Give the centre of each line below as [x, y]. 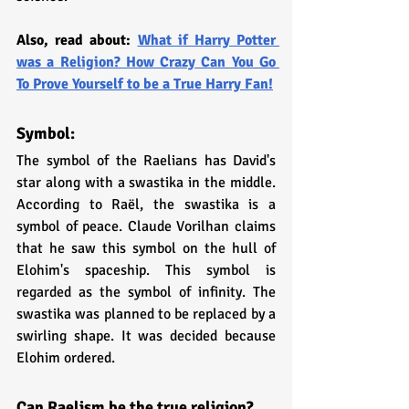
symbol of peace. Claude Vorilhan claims [146, 226]
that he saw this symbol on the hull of [146, 248]
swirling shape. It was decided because [146, 336]
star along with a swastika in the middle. [146, 182]
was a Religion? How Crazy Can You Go [146, 62]
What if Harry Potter [206, 40]
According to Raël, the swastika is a [146, 204]
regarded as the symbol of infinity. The [146, 292]
